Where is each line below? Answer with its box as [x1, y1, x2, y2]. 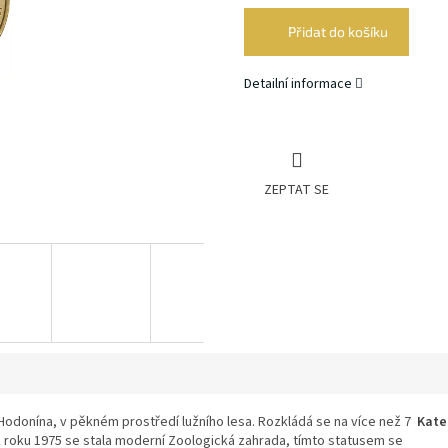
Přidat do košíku [288, 23, 388, 41]
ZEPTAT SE [264, 180, 329, 201]
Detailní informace [244, 74, 352, 95]
